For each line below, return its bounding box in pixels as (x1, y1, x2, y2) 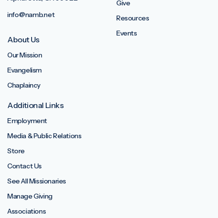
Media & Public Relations (7, 131, 82, 141)
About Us (7, 35, 39, 45)
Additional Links (7, 100, 64, 110)
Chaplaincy (7, 81, 40, 90)
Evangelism (7, 66, 42, 75)
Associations (7, 207, 46, 216)
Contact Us (7, 162, 42, 171)
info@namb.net (7, 10, 55, 19)
